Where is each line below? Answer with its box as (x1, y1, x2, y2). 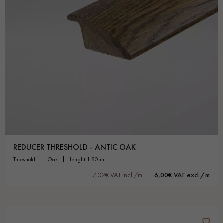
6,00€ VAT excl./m (154, 170, 210, 180)
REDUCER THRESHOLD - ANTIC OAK (13, 142, 136, 153)
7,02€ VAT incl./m (92, 170, 142, 180)
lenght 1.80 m (72, 155, 104, 164)
